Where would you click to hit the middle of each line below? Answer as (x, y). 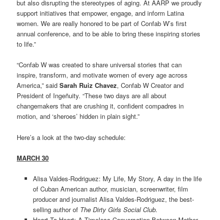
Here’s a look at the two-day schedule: (71, 137)
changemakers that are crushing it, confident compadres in (100, 106)
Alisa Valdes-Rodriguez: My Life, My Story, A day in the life (117, 178)
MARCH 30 (33, 158)
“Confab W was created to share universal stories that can (99, 65)
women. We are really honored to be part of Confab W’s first (102, 24)
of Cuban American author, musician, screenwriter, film (110, 189)
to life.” (27, 44)
